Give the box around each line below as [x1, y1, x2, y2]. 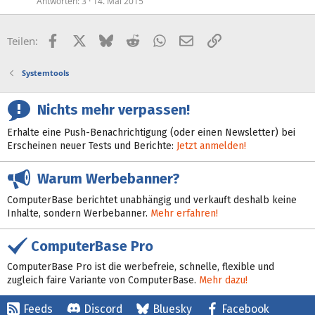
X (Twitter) [85, 32, 136, 46]
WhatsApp [165, 32, 216, 46]
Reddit [139, 32, 170, 46]
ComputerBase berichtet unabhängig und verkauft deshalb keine [7, 193, 297, 206]
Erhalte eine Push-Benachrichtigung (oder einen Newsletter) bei [7, 127, 295, 139]
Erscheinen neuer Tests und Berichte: [7, 140, 176, 152]
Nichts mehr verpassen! [30, 101, 190, 119]
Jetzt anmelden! [176, 140, 246, 152]
